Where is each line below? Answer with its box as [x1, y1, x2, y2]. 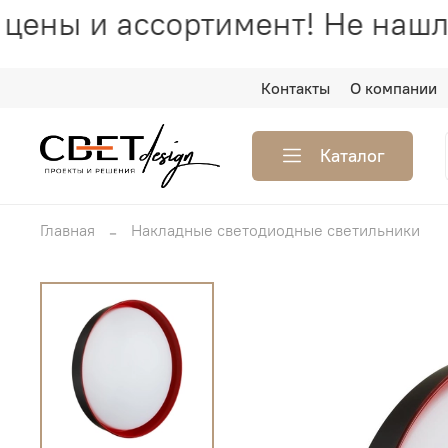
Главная [40, 219, 95, 240]
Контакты [261, 78, 331, 99]
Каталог [320, 143, 386, 167]
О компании [350, 78, 438, 99]
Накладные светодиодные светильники [131, 219, 420, 240]
